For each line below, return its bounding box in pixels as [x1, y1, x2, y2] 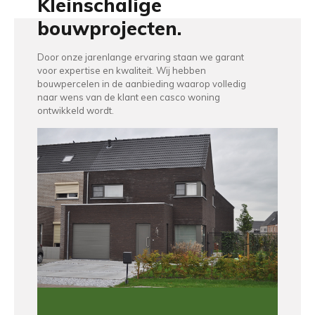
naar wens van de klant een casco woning [37, 91, 220, 103]
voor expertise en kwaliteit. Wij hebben [37, 65, 206, 76]
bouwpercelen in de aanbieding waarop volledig [37, 78, 246, 89]
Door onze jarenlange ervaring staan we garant [37, 51, 244, 63]
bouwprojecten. [37, 16, 181, 40]
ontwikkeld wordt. [37, 105, 114, 116]
